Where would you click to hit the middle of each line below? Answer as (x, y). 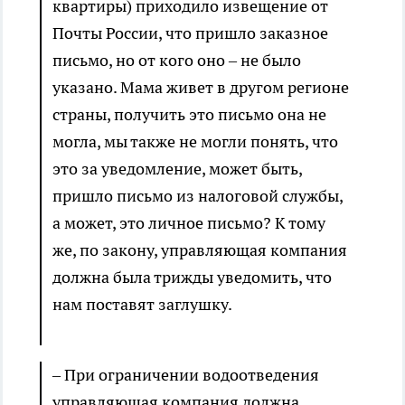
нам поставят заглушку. (144, 305)
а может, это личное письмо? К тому (189, 223)
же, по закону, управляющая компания (200, 250)
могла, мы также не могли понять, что (195, 142)
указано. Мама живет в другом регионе (201, 88)
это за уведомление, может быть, (177, 169)
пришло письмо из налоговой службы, (198, 196)
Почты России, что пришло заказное (190, 33)
